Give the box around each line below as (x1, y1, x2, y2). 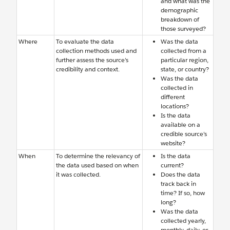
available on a (161, 120, 200, 129)
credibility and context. (56, 65, 120, 73)
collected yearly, (161, 216, 206, 225)
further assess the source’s (56, 55, 128, 64)
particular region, (161, 55, 208, 64)
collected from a (161, 46, 206, 55)
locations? (161, 102, 189, 110)
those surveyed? (161, 24, 206, 33)
